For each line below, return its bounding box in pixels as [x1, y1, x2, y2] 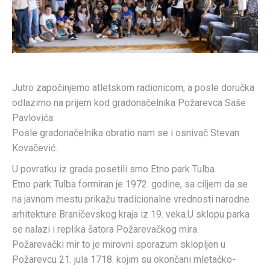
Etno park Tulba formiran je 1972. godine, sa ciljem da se [12, 178, 248, 190]
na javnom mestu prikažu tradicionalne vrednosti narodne [12, 193, 250, 205]
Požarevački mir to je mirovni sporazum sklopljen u [12, 239, 225, 250]
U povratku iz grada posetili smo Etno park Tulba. [12, 163, 216, 175]
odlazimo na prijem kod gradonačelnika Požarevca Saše [12, 97, 246, 108]
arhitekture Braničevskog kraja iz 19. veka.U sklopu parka [12, 209, 250, 220]
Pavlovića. [12, 112, 55, 124]
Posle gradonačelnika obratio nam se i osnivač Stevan [12, 127, 239, 139]
